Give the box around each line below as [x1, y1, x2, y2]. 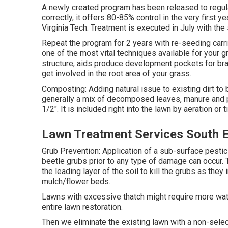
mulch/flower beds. [42, 177, 110, 186]
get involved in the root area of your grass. [42, 69, 191, 78]
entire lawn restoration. [42, 202, 123, 212]
